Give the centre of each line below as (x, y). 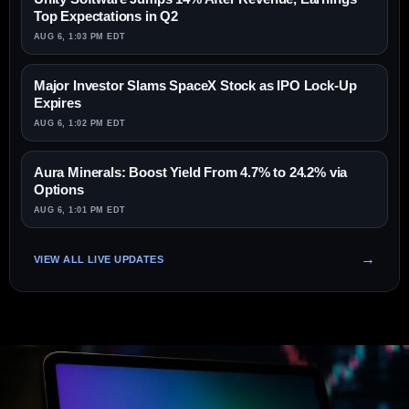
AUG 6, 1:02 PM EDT (80, 124)
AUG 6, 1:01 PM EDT (80, 210)
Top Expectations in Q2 (106, 16)
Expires (58, 103)
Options (59, 190)
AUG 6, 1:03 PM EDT (80, 37)
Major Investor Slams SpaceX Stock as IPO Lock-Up (195, 86)
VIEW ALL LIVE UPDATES (99, 259)
